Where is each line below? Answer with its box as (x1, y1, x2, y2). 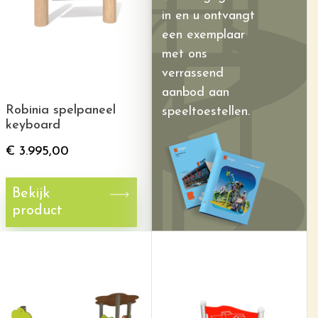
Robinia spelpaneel (6, 104, 116, 117)
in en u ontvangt (162, 9, 255, 23)
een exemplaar (162, 28, 245, 42)
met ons (162, 48, 207, 61)
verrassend (162, 67, 224, 80)
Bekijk (12, 187, 50, 201)
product (12, 204, 62, 218)
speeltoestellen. (162, 105, 250, 119)
